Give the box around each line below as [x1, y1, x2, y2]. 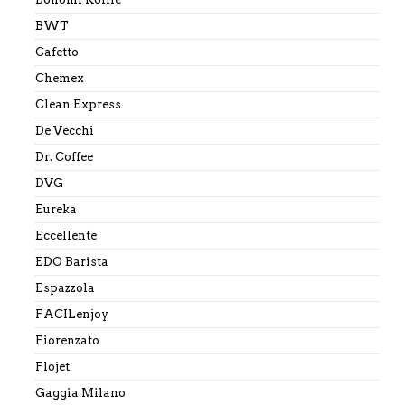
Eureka [34, 202, 77, 217]
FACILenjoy [34, 307, 108, 322]
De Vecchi [34, 124, 94, 138]
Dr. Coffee [34, 150, 93, 165]
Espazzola [34, 281, 95, 296]
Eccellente [34, 229, 97, 243]
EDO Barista [34, 255, 108, 269]
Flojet [34, 360, 70, 374]
